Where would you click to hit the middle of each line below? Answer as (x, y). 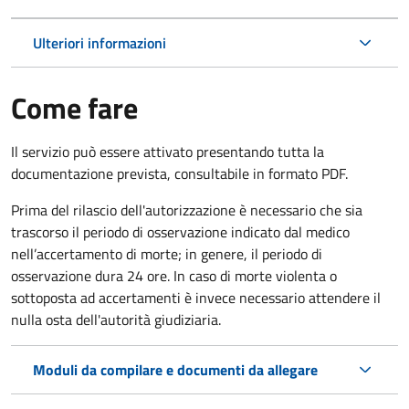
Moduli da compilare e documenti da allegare (175, 369)
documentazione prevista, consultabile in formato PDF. (179, 173)
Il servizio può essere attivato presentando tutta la (168, 151)
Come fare (74, 107)
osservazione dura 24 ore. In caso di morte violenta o (174, 275)
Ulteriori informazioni (100, 42)
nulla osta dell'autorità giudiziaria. (116, 319)
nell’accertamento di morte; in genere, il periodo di (167, 253)
